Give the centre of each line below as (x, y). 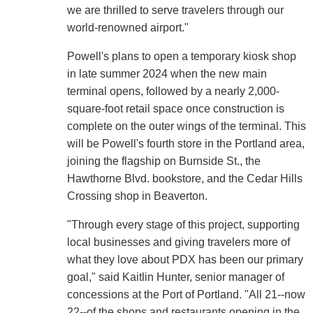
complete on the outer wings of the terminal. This (186, 126)
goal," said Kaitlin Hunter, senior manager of (175, 277)
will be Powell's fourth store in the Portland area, (185, 143)
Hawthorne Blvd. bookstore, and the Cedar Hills (184, 178)
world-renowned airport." (128, 27)
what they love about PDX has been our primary (185, 259)
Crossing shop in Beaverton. (137, 196)
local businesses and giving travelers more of (178, 242)
